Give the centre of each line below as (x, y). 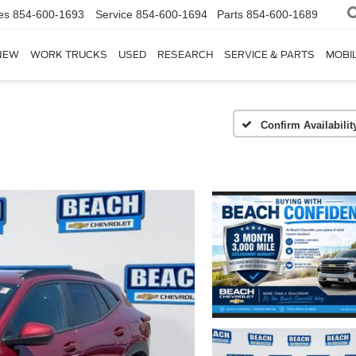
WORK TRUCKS (69, 55)
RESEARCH (185, 55)
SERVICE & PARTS (269, 55)
